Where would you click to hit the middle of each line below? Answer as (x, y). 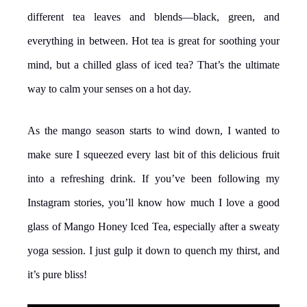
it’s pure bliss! (57, 274)
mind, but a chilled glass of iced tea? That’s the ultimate (153, 64)
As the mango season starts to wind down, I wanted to (153, 130)
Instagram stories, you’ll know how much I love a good (153, 202)
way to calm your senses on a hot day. (109, 88)
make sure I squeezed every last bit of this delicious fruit (153, 154)
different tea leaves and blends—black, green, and (153, 16)
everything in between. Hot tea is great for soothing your (153, 40)
